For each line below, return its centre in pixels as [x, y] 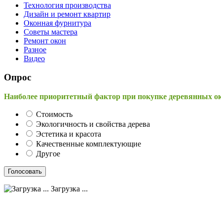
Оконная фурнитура [57, 23]
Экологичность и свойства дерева [93, 124]
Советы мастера [51, 32]
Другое [48, 154]
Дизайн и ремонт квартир [67, 14]
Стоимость [54, 114]
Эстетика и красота [69, 134]
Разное [35, 49]
